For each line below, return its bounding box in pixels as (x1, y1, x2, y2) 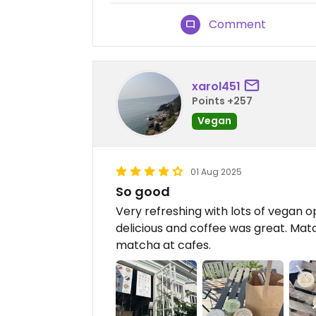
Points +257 (192, 93, 253, 108)
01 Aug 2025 (190, 166, 242, 178)
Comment (209, 16, 267, 33)
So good (116, 183, 170, 201)
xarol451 (192, 78, 241, 95)
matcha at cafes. (116, 237, 211, 254)
